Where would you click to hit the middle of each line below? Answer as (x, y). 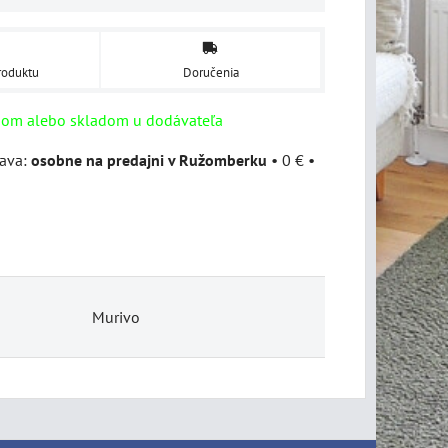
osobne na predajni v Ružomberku (149, 159)
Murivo (116, 317)
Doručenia (210, 72)
